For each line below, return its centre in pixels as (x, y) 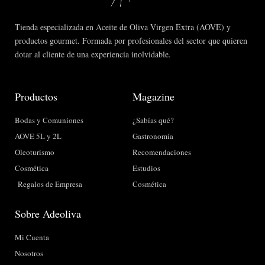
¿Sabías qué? (153, 120)
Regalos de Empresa (50, 184)
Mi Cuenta (32, 237)
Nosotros (29, 253)
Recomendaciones (162, 152)
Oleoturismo (35, 152)
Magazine (153, 96)
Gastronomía (153, 136)
